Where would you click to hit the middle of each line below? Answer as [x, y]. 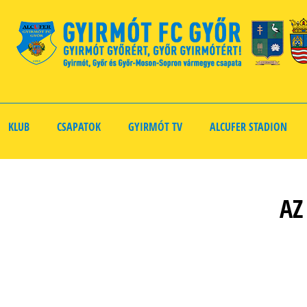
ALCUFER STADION [248, 127]
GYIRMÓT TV [155, 127]
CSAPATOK [79, 127]
